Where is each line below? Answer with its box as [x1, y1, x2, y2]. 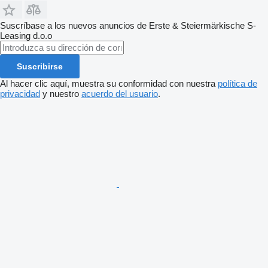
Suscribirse [17, 61, 63, 71]
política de [218, 78, 257, 89]
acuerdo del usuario [81, 88, 158, 99]
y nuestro [40, 88, 81, 99]
